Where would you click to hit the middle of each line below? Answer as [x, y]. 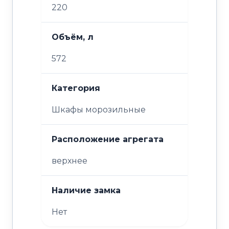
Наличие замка [86, 191]
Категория [76, 88]
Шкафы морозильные [99, 110]
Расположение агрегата [108, 140]
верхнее [70, 161]
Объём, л [73, 37]
